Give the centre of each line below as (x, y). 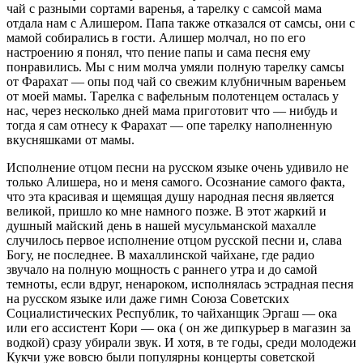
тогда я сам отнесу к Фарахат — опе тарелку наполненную (169, 126)
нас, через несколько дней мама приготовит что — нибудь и (172, 111)
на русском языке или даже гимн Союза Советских (148, 299)
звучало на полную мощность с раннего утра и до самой (162, 270)
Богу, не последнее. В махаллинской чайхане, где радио (160, 255)
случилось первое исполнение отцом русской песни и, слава (174, 241)
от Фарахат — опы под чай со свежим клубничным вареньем (176, 82)
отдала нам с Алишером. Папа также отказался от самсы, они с (181, 23)
